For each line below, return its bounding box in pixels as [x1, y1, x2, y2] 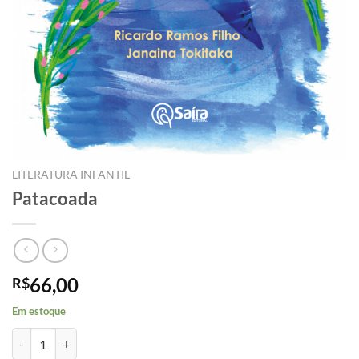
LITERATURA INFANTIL [12, 167, 130, 181]
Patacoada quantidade [11, 329, 122, 344]
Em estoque [12, 305, 66, 318]
